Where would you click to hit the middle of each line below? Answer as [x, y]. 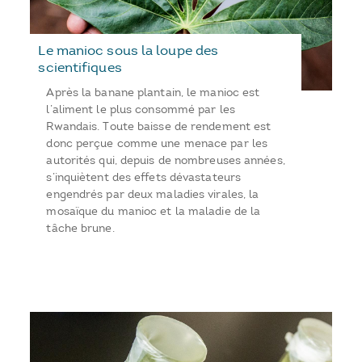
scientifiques [80, 67]
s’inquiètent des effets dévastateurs [144, 178]
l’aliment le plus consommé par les [141, 110]
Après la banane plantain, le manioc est [153, 93]
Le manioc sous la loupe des [128, 51]
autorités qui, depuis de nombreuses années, [166, 161]
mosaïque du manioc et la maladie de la [154, 212]
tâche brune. [80, 229]
